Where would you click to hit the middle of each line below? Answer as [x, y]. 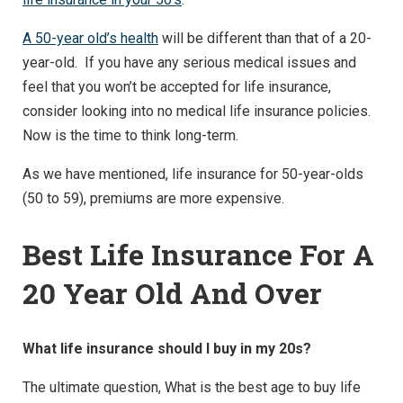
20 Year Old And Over [172, 292]
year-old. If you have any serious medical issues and [189, 62]
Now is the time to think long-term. [130, 135]
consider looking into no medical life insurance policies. [197, 111]
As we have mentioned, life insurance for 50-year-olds [193, 174]
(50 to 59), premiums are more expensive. [155, 198]
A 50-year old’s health [90, 38]
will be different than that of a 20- [265, 38]
